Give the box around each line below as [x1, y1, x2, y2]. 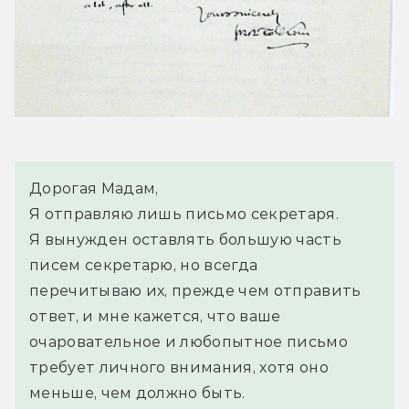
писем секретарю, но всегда [29, 257, 258, 275]
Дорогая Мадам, [29, 180, 159, 198]
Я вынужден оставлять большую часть [29, 231, 341, 249]
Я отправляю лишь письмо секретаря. [29, 205, 339, 224]
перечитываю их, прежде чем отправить [29, 282, 362, 300]
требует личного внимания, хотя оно [29, 359, 329, 377]
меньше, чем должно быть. [29, 384, 246, 403]
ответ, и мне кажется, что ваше [29, 308, 281, 326]
